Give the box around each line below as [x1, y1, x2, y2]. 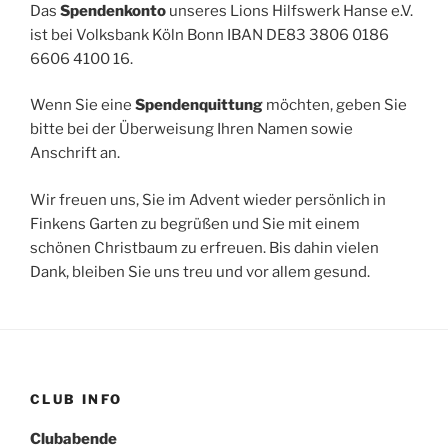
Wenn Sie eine [30, 96, 135, 114]
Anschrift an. [30, 144, 120, 162]
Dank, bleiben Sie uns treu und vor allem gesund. [30, 262, 370, 281]
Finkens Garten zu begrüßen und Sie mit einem [30, 214, 360, 233]
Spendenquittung [135, 96, 266, 114]
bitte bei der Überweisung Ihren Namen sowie [30, 120, 353, 138]
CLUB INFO [30, 390, 123, 407]
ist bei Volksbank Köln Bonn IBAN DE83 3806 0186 [30, 25, 389, 44]
